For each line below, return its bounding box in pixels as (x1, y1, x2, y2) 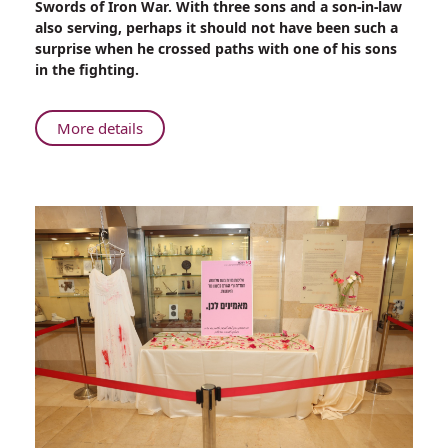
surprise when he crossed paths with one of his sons (35, 39, 397, 58)
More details (57, 118, 143, 138)
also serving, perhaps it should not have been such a (35, 18, 398, 37)
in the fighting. (35, 60, 139, 79)
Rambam (142, 139, 204, 159)
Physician (142, 161, 207, 181)
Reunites (142, 183, 201, 203)
